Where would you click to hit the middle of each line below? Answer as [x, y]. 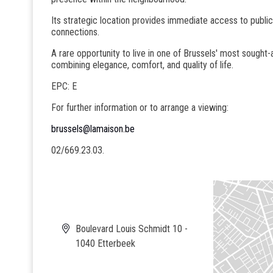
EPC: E [64, 86]
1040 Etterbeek [105, 243]
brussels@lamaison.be [93, 129]
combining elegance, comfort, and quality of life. [142, 65]
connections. [75, 32]
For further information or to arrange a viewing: [140, 107]
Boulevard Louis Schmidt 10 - [132, 229]
